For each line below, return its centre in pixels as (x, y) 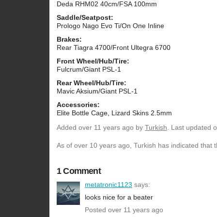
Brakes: (69, 39)
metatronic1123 (108, 185)
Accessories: (78, 105)
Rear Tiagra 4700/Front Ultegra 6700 (114, 48)
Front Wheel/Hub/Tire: (93, 61)
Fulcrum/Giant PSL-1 (89, 70)
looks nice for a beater (119, 197)
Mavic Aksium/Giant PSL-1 (97, 91)
